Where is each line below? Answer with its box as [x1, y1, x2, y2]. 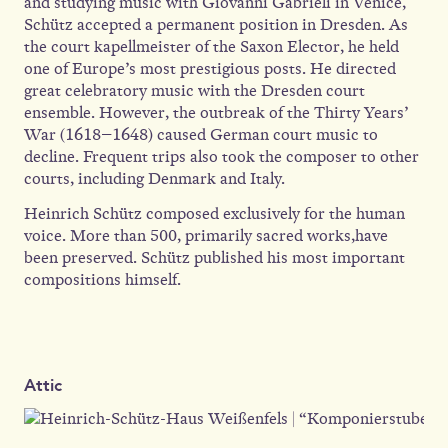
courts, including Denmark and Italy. [24, 168, 285, 189]
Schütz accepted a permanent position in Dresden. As [24, 14, 408, 35]
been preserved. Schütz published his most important [24, 247, 405, 268]
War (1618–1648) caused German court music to [24, 124, 378, 145]
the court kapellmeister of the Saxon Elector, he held [24, 36, 399, 57]
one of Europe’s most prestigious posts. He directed [24, 58, 396, 79]
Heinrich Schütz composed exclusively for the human [24, 203, 405, 224]
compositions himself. [24, 269, 181, 290]
